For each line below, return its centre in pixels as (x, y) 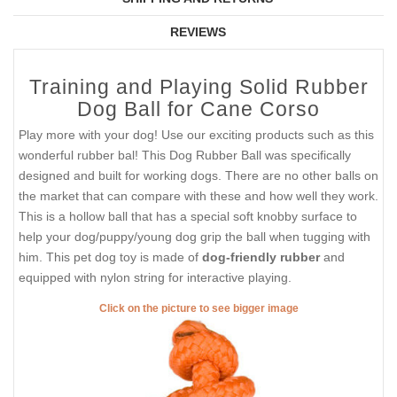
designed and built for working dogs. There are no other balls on (198, 175)
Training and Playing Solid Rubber (198, 86)
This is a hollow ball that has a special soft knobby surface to (188, 216)
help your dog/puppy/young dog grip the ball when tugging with (195, 236)
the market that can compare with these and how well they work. (198, 195)
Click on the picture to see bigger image (198, 309)
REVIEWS (198, 31)
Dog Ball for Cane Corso (198, 109)
